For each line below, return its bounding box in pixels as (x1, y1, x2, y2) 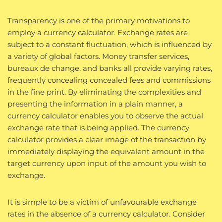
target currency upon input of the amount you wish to (7, 158, 206, 168)
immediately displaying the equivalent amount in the (7, 146, 205, 156)
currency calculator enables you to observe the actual (7, 111, 203, 120)
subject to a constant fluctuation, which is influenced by (7, 39, 212, 49)
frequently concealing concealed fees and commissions (7, 75, 211, 85)
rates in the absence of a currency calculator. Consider (7, 209, 205, 219)
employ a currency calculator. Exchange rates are (7, 27, 188, 37)
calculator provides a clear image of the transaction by (7, 134, 206, 144)
